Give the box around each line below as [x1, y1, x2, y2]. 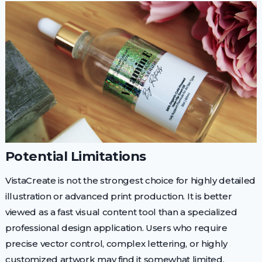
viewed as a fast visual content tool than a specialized [5, 206, 237, 218]
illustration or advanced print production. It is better [5, 190, 232, 202]
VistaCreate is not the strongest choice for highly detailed [5, 174, 256, 186]
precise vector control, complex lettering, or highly [5, 237, 228, 249]
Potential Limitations [5, 147, 146, 164]
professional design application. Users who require [5, 222, 227, 233]
